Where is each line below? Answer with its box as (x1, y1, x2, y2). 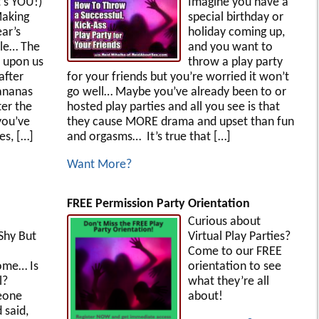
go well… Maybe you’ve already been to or (66, 85, 286, 99)
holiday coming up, (187, 25, 285, 39)
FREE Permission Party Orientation (66, 197, 250, 211)
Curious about (187, 214, 261, 229)
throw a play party (187, 55, 283, 69)
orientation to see (187, 259, 281, 273)
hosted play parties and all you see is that (66, 100, 280, 114)
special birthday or (187, 10, 283, 24)
